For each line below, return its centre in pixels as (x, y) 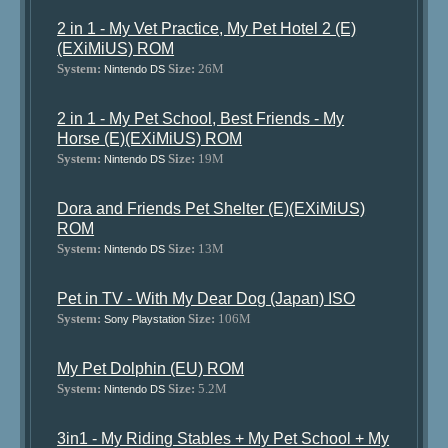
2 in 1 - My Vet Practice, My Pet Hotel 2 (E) (207, 28)
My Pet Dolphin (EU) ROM (151, 368)
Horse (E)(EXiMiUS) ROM (150, 138)
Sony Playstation (145, 319)
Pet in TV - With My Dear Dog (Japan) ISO (206, 298)
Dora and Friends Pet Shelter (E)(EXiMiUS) (211, 208)
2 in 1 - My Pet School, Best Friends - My (201, 118)
